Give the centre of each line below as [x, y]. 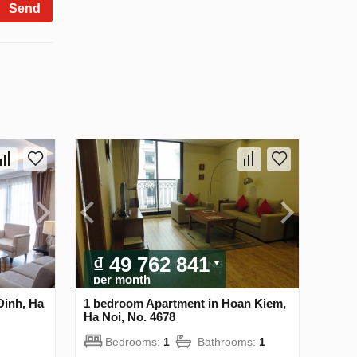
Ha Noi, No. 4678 [129, 316]
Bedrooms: [134, 341]
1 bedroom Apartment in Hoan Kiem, [185, 303]
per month [122, 279]
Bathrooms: [228, 341]
